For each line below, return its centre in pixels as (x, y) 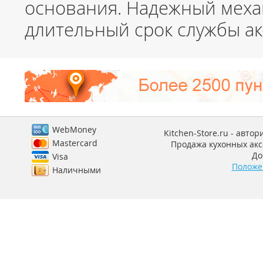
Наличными (77, 170)
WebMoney (74, 129)
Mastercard (75, 143)
